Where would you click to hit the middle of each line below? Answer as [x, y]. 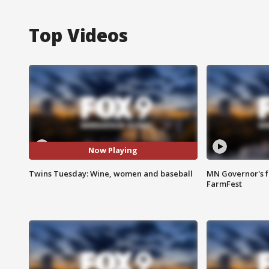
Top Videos [78, 35]
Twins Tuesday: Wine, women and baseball [111, 173]
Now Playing [113, 150]
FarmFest [224, 183]
